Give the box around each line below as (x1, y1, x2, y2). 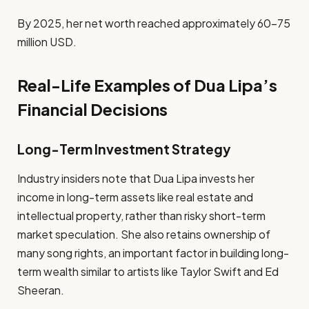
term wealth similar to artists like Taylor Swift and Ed (17, 263, 279, 279)
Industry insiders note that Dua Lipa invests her (17, 170, 255, 186)
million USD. (17, 34, 77, 49)
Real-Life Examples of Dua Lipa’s (17, 74, 277, 96)
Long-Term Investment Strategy (17, 141, 231, 158)
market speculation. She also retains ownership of (17, 226, 270, 241)
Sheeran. (17, 282, 64, 297)
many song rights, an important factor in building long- (17, 245, 289, 260)
